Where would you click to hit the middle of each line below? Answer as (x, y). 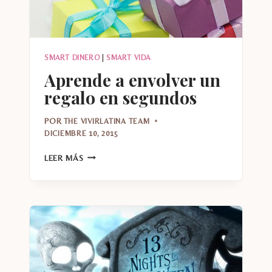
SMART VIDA (128, 58)
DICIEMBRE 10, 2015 (81, 133)
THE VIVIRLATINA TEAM (107, 121)
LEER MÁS (64, 158)
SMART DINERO (72, 58)
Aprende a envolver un (132, 80)
